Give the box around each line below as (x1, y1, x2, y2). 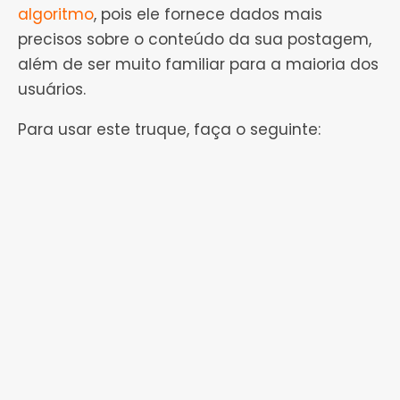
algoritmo (18, 4, 94, 26)
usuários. (18, 79, 86, 101)
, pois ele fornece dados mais (94, 4, 322, 26)
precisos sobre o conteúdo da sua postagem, (18, 29, 371, 51)
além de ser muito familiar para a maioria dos (18, 54, 379, 76)
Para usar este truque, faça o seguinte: (18, 119, 321, 141)
